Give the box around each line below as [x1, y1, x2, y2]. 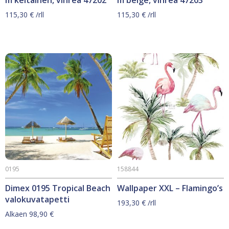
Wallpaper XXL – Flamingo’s [117, 182, 223, 194]
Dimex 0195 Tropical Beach [5, 182, 110, 194]
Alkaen [5, 209, 29, 219]
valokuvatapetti [5, 193, 70, 205]
